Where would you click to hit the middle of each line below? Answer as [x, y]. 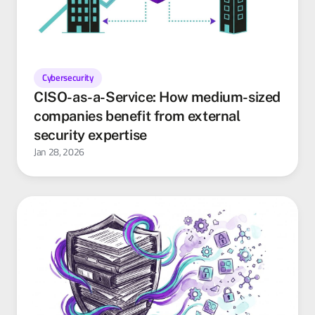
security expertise [90, 135]
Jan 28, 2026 [59, 152]
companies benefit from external [137, 116]
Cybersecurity [68, 78]
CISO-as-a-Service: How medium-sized [157, 97]
